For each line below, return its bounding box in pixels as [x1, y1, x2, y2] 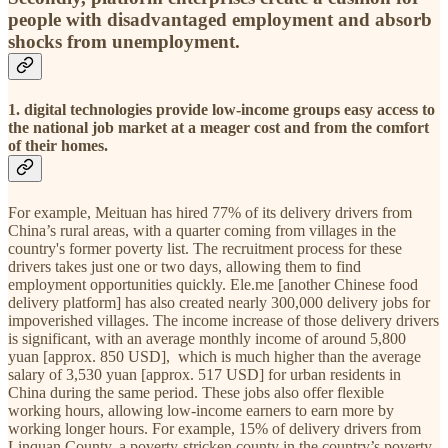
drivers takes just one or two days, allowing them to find [8, 257, 361, 275]
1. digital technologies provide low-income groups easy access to [8, 101, 435, 119]
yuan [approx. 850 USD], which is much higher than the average [8, 347, 421, 365]
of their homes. [8, 137, 108, 155]
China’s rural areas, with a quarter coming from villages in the [8, 221, 396, 239]
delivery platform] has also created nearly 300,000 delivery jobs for [8, 293, 430, 311]
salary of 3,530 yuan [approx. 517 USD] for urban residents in [8, 365, 401, 383]
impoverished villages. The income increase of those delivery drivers [8, 311, 439, 329]
